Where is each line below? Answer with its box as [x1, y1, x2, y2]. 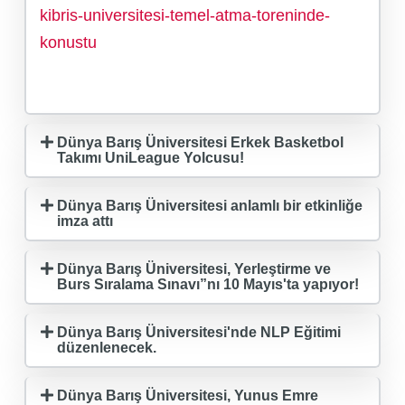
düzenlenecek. [57, 339, 157, 355]
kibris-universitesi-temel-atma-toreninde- [40, 5, 330, 24]
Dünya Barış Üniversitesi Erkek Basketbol [57, 134, 344, 150]
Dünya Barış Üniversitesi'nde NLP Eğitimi [57, 324, 342, 340]
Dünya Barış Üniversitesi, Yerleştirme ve [57, 260, 332, 277]
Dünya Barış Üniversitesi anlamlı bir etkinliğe [57, 197, 363, 213]
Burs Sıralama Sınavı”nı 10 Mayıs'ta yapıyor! [57, 276, 360, 292]
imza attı [57, 212, 114, 229]
